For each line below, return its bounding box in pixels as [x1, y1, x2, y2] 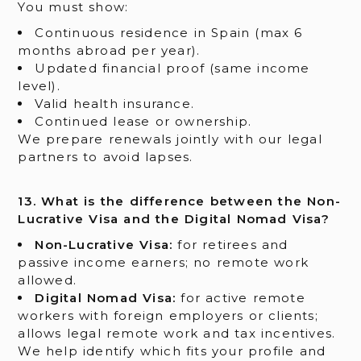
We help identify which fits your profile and [18, 343, 326, 359]
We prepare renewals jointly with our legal [18, 131, 322, 147]
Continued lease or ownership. [35, 113, 252, 129]
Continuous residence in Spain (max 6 [35, 24, 303, 40]
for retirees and [172, 237, 288, 253]
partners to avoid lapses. [18, 148, 193, 164]
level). [18, 77, 60, 93]
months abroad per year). [18, 42, 201, 58]
